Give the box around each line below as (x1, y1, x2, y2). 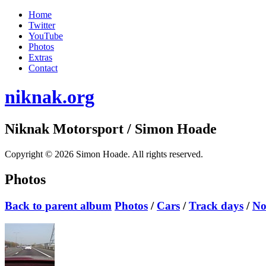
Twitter (28, 20, 55, 30)
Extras (28, 52, 52, 62)
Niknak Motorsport (5, 121, 123, 137)
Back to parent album (5, 199, 112, 212)
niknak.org (5, 86, 94, 108)
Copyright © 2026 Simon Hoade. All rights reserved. (5, 148, 203, 159)
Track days (189, 199, 243, 212)
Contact (28, 63, 58, 73)
